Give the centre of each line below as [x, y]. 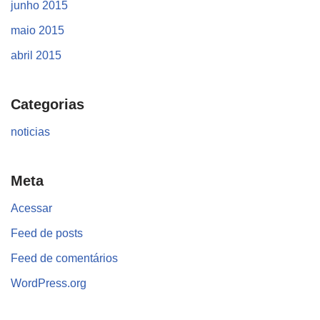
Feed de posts [47, 234]
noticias [30, 132]
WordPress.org [49, 284]
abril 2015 [36, 56]
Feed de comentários [64, 259]
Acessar [31, 209]
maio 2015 [37, 31]
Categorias [47, 105]
